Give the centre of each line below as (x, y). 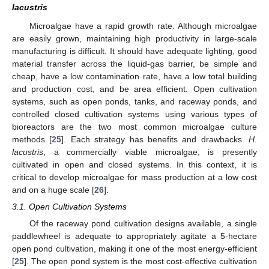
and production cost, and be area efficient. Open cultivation (134, 89)
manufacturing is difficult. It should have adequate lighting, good (134, 51)
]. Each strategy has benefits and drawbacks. (155, 140)
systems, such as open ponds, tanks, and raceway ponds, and (134, 102)
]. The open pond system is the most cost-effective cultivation (141, 261)
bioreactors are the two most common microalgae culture (134, 127)
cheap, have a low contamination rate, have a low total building (134, 77)
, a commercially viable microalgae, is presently (150, 152)
